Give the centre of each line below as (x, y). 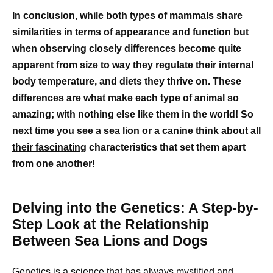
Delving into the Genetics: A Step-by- (135, 207)
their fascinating (49, 147)
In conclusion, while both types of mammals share (127, 15)
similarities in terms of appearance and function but (130, 32)
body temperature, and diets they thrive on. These (127, 81)
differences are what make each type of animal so (126, 97)
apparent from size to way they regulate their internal (133, 65)
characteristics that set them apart (166, 147)
